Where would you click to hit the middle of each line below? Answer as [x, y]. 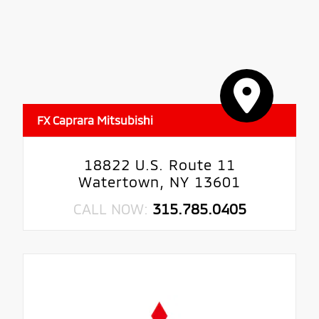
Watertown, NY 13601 [159, 181]
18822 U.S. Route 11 [159, 164]
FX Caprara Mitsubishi [95, 120]
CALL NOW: [113, 208]
